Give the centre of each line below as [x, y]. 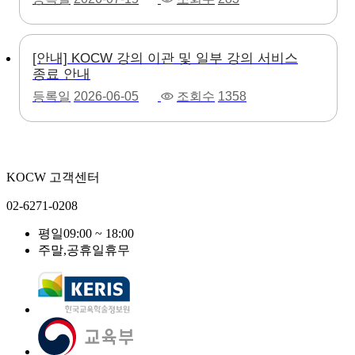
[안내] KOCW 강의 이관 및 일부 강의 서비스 [165, 58]
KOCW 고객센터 [53, 177]
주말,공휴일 [71, 250]
